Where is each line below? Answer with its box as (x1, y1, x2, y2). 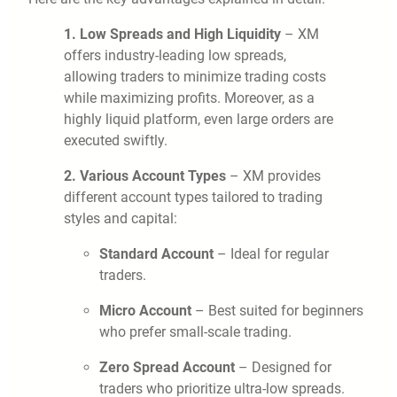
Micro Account (99, 302, 191, 320)
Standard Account (99, 245, 214, 263)
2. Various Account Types (64, 167, 226, 185)
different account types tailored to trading (64, 189, 323, 206)
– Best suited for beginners (191, 302, 363, 320)
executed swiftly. (64, 132, 167, 150)
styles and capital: (64, 210, 177, 228)
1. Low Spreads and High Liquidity (64, 26, 281, 43)
